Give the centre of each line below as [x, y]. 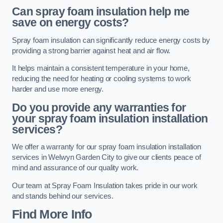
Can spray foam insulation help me [101, 12]
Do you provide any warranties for [99, 107]
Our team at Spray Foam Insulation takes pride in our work [105, 185]
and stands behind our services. [63, 196]
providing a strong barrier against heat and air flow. [91, 51]
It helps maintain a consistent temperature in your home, [101, 68]
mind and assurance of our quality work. [75, 168]
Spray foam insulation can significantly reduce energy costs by [111, 40]
